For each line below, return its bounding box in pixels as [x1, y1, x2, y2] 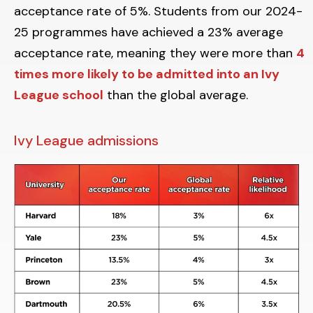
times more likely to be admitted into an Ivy [14, 66, 279, 82]
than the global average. [103, 87, 252, 103]
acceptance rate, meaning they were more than [14, 45, 296, 61]
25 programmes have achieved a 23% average [14, 24, 283, 41]
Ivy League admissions [14, 131, 159, 150]
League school [14, 87, 103, 103]
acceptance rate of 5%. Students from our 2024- [14, 3, 303, 20]
